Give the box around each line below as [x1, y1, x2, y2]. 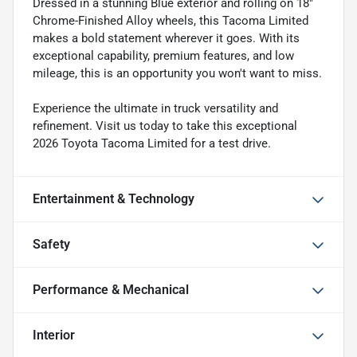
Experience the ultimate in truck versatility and [33, 101, 278, 116]
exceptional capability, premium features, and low [33, 49, 294, 64]
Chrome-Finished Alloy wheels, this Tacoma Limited [33, 14, 308, 29]
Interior [33, 328, 75, 343]
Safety [33, 237, 70, 253]
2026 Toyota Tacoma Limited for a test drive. [33, 136, 271, 151]
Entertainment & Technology [33, 191, 194, 207]
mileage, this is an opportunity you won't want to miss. [33, 66, 322, 81]
